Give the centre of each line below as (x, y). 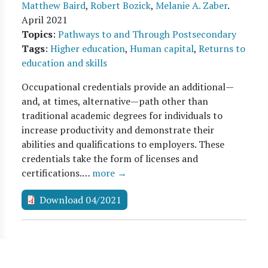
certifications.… (57, 173)
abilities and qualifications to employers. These (123, 144)
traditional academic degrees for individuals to (122, 115)
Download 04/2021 (80, 200)
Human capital (162, 48)
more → (109, 173)
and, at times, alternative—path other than (115, 101)
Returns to (222, 48)
